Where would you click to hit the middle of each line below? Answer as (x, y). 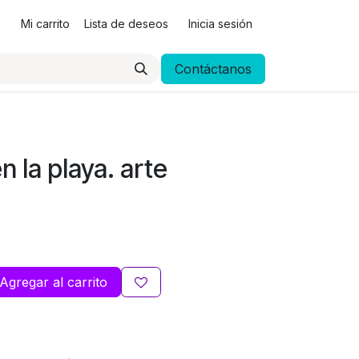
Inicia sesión (220, 23)
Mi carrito (45, 23)
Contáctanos (213, 69)
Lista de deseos (126, 23)
